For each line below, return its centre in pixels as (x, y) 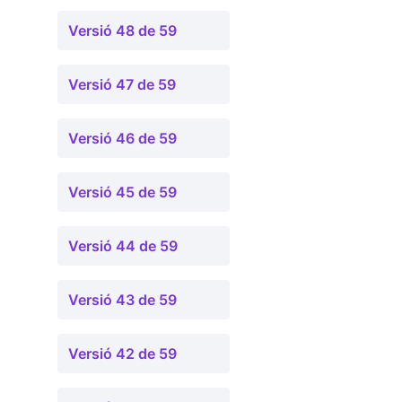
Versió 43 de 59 (122, 300)
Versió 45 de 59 (122, 192)
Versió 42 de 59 (122, 354)
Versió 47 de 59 (122, 84)
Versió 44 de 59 (123, 246)
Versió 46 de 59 (122, 138)
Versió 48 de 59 (122, 31)
